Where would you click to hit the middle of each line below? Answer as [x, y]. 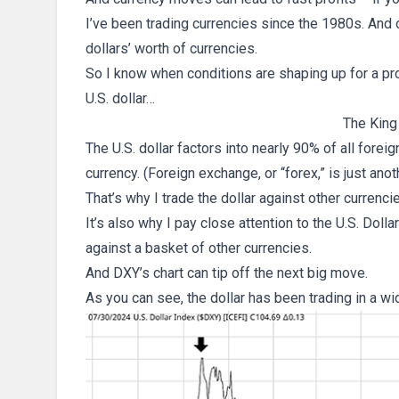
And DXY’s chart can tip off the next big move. [227, 273]
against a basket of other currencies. [199, 248]
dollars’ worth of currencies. [171, 49]
